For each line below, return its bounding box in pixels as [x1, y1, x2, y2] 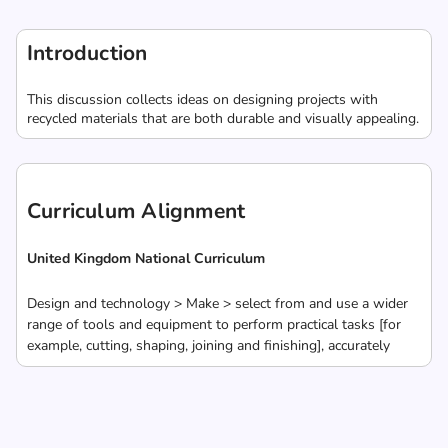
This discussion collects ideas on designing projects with [27, 90, 378, 109]
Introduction [27, 39, 148, 67]
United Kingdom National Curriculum [27, 249, 265, 268]
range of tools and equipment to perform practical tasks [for [27, 315, 401, 334]
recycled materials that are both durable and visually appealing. [27, 109, 419, 128]
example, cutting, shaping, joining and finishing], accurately [27, 336, 390, 355]
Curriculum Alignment [27, 197, 246, 225]
